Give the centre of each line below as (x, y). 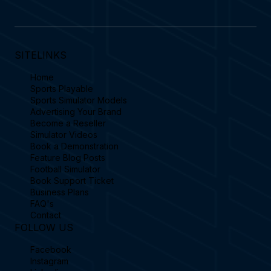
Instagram (49, 261)
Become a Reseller (68, 123)
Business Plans (59, 192)
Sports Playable (61, 88)
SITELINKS (40, 55)
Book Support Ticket (72, 180)
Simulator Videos (64, 134)
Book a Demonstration (74, 146)
